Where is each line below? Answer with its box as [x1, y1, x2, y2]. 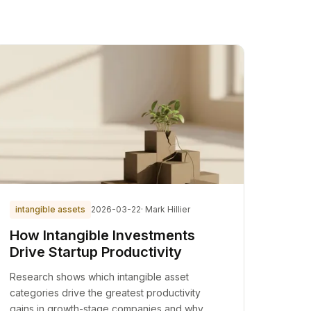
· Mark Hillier [141, 204, 191, 215]
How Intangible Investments [10, 227, 196, 244]
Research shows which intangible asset [10, 271, 190, 283]
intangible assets [15, 204, 86, 215]
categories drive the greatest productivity [10, 287, 201, 299]
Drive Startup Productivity [10, 244, 183, 260]
